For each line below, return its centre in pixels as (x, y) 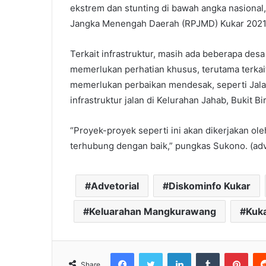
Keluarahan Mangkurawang (153, 212)
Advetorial (115, 186)
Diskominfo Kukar (209, 186)
